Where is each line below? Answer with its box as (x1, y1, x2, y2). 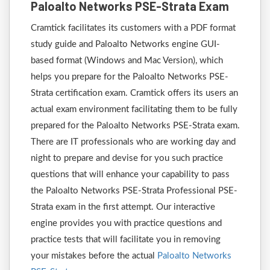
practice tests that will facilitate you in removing (31, 235, 221, 244)
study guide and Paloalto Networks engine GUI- (31, 40, 220, 49)
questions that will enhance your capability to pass (31, 170, 230, 179)
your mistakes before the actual (31, 251, 157, 260)
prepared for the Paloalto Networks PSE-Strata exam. (31, 121, 240, 130)
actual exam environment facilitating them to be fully (31, 105, 237, 114)
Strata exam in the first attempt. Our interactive (31, 202, 215, 212)
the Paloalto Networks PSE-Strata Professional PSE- (31, 186, 237, 195)
